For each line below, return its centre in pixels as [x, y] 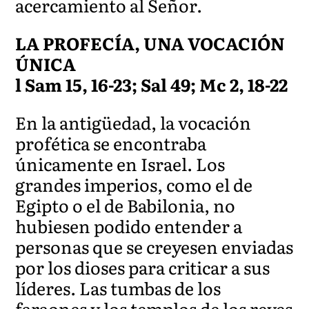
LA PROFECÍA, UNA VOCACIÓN [150, 43]
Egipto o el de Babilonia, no [126, 205]
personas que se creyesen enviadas [154, 246]
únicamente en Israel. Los [120, 163]
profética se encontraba [111, 143]
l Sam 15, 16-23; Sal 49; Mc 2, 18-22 [152, 84]
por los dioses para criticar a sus [143, 267]
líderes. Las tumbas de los [118, 288]
